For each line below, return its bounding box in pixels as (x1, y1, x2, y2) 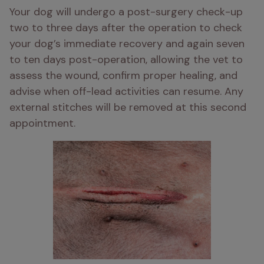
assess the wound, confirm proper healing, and (9, 68, 237, 82)
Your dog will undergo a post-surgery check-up (9, 5, 243, 19)
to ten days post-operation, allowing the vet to (9, 52, 243, 67)
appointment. (9, 116, 75, 130)
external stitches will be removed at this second (9, 100, 246, 114)
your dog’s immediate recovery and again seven (9, 37, 245, 51)
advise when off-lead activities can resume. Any (9, 84, 243, 98)
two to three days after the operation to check (9, 21, 242, 35)
